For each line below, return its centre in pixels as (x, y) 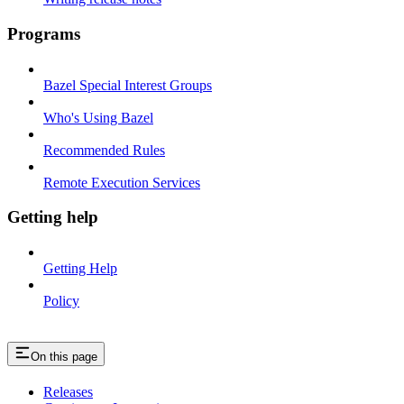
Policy (61, 301)
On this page (64, 356)
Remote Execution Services (122, 182)
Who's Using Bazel (98, 117)
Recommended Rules (104, 150)
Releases (68, 391)
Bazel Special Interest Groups (128, 85)
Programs (44, 33)
